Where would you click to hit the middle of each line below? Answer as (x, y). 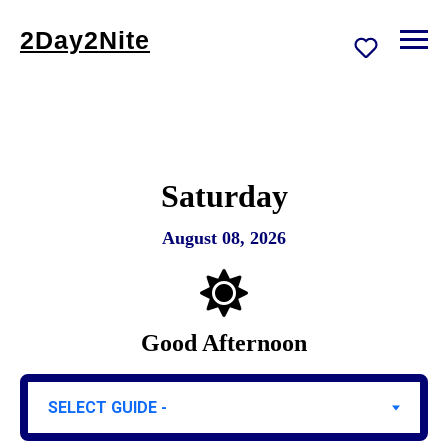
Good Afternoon (224, 343)
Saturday (224, 196)
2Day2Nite (85, 40)
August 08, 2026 (224, 238)
